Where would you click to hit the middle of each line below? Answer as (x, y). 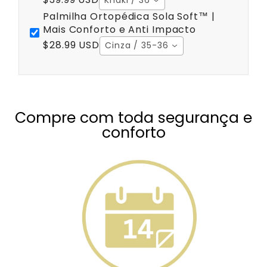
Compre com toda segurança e (133, 117)
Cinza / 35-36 (137, 46)
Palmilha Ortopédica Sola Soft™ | (129, 16)
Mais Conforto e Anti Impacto (120, 29)
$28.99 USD (71, 45)
